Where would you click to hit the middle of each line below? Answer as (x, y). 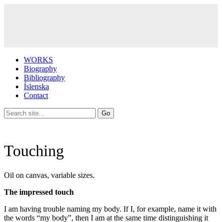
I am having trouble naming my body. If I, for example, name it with (110, 209)
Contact (36, 95)
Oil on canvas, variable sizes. (49, 175)
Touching (34, 151)
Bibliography (44, 78)
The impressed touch (40, 192)
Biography (40, 69)
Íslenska (36, 86)
